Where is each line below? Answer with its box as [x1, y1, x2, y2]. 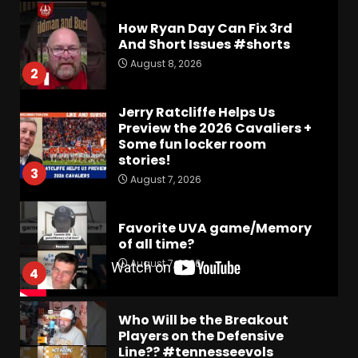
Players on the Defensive [117, 326, 284, 345]
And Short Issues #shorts [117, 34, 290, 54]
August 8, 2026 [127, 56, 202, 70]
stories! [117, 150, 171, 169]
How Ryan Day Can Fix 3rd [117, 18, 292, 38]
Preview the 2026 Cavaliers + [117, 118, 312, 137]
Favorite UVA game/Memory [117, 218, 312, 237]
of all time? [117, 234, 194, 253]
